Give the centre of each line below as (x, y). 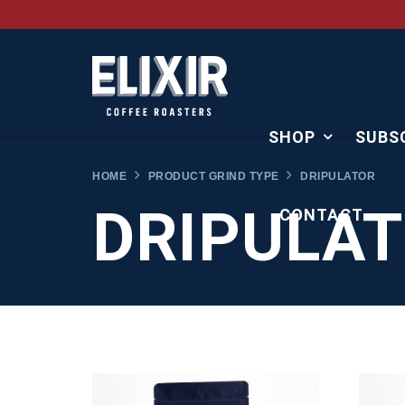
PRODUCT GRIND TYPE (213, 176)
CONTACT (321, 215)
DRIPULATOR (336, 176)
